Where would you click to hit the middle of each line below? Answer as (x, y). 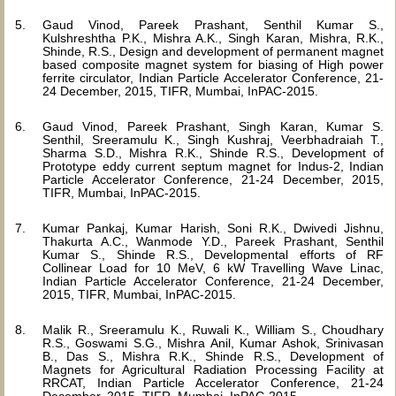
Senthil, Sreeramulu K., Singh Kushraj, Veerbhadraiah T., (213, 140)
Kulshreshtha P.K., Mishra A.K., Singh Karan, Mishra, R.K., (213, 38)
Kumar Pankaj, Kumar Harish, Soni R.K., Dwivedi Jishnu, (213, 228)
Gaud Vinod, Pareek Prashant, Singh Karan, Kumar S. (213, 126)
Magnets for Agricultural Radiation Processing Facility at (213, 369)
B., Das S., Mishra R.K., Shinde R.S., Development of (213, 356)
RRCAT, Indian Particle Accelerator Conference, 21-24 (213, 383)
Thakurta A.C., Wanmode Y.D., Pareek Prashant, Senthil (213, 241)
